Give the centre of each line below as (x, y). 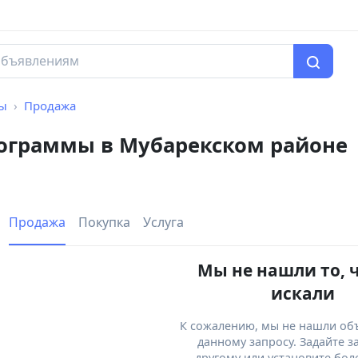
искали (303, 294)
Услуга (163, 223)
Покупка (104, 223)
